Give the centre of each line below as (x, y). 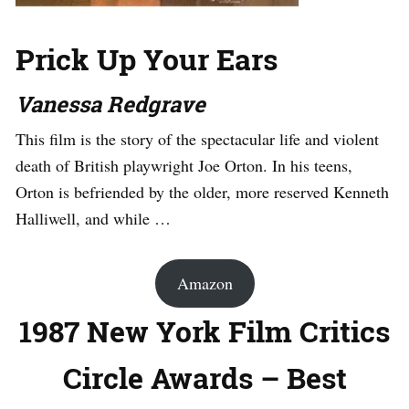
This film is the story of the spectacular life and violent (197, 139)
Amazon (204, 283)
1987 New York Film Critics (204, 331)
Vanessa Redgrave (110, 105)
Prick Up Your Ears (147, 59)
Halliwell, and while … (93, 219)
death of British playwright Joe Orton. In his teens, (184, 166)
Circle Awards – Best (204, 378)
